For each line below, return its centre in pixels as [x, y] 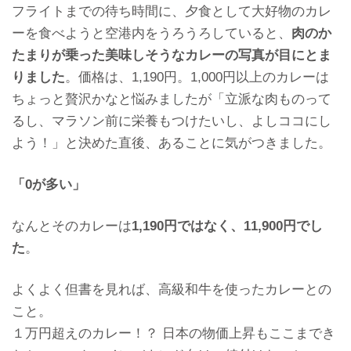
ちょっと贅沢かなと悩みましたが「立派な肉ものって [172, 100]
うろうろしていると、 [225, 34]
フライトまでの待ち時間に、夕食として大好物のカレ [172, 12]
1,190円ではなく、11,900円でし [227, 226]
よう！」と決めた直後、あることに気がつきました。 [172, 143]
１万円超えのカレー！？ [87, 334]
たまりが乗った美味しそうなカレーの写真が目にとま [172, 56]
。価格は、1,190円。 [128, 78]
